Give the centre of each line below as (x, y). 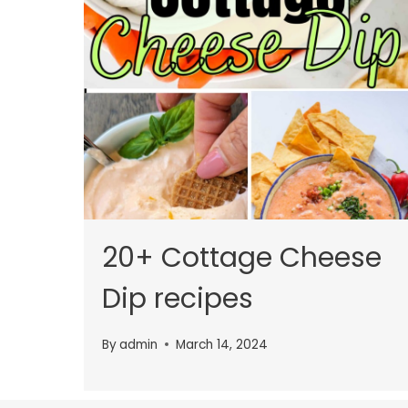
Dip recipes (178, 299)
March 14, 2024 (222, 344)
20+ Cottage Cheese (242, 258)
